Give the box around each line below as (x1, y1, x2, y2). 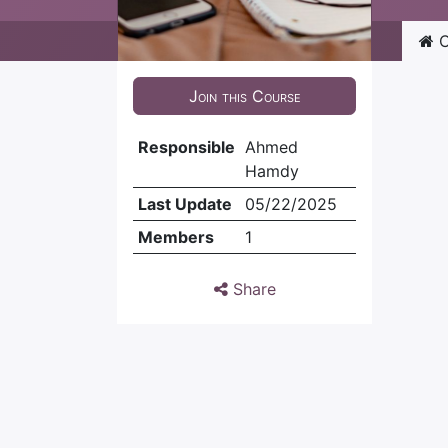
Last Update (137, 194, 232, 214)
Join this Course (188, 86, 301, 106)
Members (137, 227, 214, 247)
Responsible (137, 137, 235, 157)
